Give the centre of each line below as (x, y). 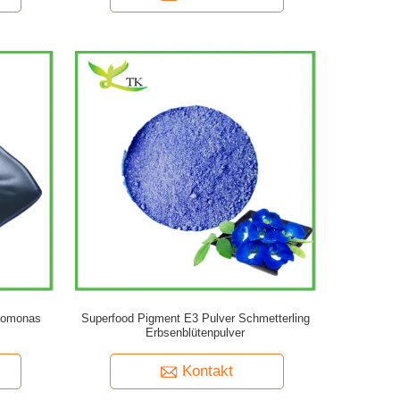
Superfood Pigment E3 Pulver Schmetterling (195, 318)
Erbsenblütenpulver (196, 333)
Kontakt (207, 371)
